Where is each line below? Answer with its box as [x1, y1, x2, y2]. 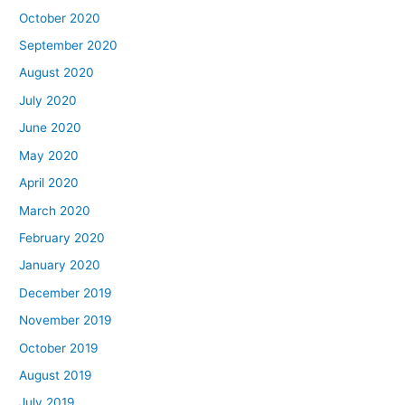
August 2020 [19, 65, 95, 80]
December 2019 [19, 285, 113, 300]
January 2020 [19, 258, 101, 273]
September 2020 [19, 38, 118, 53]
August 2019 [19, 367, 93, 382]
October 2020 [19, 10, 101, 25]
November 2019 [19, 313, 113, 328]
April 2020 [19, 175, 80, 191]
